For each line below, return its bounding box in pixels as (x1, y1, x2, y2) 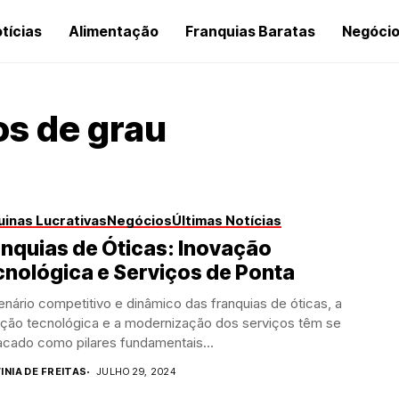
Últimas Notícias (172, 212, 281, 229)
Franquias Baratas (185, 22, 315, 40)
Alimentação (69, 22, 159, 40)
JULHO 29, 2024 (95, 365, 175, 378)
